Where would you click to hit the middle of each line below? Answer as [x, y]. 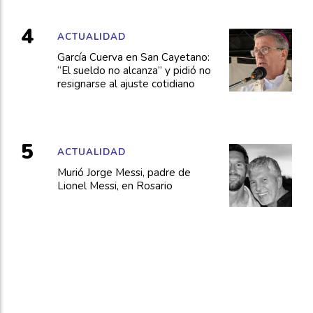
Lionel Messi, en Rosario [115, 186]
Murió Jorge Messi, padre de [124, 173]
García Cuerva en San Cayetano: [133, 58]
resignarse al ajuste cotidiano [126, 84]
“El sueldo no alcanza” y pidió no [134, 71]
